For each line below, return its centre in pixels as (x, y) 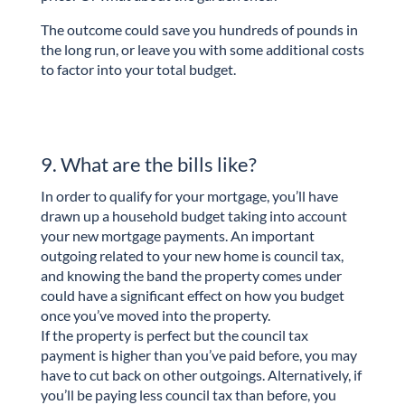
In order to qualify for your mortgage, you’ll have (189, 196)
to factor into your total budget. (138, 69)
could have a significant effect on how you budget (192, 296)
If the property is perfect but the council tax (174, 335)
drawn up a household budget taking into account (193, 216)
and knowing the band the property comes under (191, 276)
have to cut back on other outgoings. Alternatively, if (201, 375)
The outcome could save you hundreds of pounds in (199, 29)
